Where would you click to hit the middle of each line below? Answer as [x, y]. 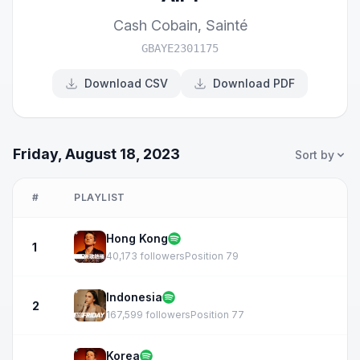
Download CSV [126, 83]
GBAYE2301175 [180, 48]
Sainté [226, 25]
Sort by [315, 155]
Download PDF [254, 83]
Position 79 [212, 256]
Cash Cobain [155, 25]
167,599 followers [148, 315]
